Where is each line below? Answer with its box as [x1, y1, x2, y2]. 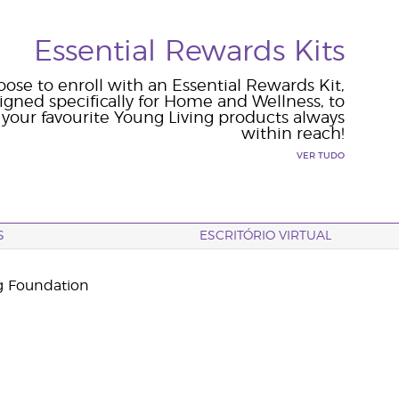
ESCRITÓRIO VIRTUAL [199, 230, 331, 242]
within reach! [240, 126, 345, 142]
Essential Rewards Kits [33, 37, 345, 66]
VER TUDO [296, 151, 345, 160]
